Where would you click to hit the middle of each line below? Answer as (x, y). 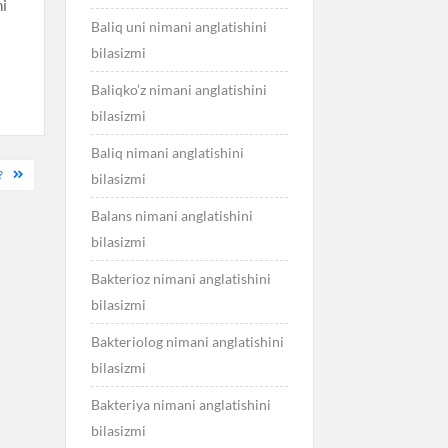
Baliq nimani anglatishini (167, 152)
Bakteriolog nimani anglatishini (187, 341)
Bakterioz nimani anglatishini (180, 278)
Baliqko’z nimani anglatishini (178, 89)
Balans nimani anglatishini (171, 215)
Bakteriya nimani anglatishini (180, 404)
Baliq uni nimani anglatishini (178, 26)
